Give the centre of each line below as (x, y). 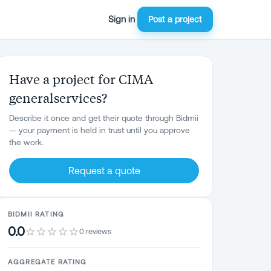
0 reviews (95, 231)
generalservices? (58, 97)
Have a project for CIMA (81, 79)
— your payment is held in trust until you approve (100, 130)
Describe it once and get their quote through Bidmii (104, 118)
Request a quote (104, 171)
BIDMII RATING (36, 214)
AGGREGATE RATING (47, 262)
